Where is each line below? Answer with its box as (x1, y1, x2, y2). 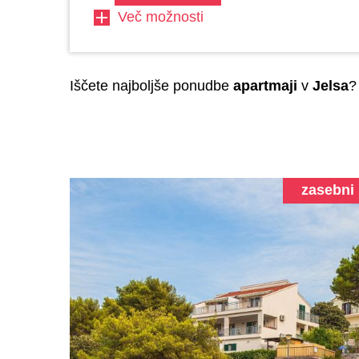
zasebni (301, 182, 354, 198)
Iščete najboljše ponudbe (70, 78, 233, 94)
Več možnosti (118, 9, 204, 25)
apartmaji (233, 78, 297, 94)
